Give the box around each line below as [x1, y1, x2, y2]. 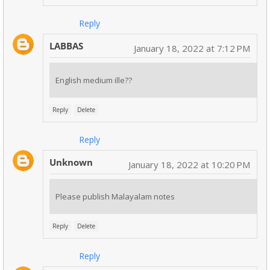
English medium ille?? [55, 75, 132, 86]
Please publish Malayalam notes [55, 191, 175, 202]
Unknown [49, 156, 93, 169]
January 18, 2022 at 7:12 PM [134, 42, 250, 55]
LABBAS [49, 40, 83, 52]
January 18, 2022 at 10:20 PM [128, 159, 250, 171]
